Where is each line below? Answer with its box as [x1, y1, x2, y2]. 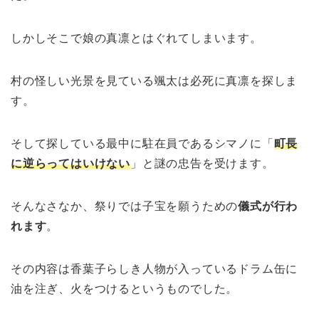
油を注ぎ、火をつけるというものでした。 [11, 283, 239, 296]
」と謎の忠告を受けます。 [130, 157, 274, 170]
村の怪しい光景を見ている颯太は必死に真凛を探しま [11, 75, 298, 88]
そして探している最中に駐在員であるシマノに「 [11, 137, 274, 150]
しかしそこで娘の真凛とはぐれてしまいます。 [11, 32, 262, 45]
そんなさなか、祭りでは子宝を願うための [11, 200, 239, 213]
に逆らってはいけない [11, 157, 130, 170]
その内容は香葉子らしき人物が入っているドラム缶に [11, 263, 298, 276]
